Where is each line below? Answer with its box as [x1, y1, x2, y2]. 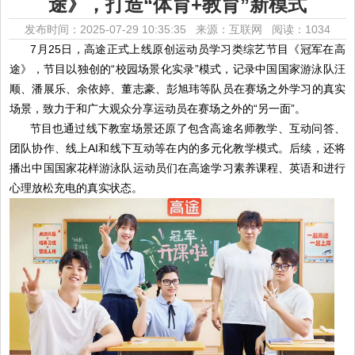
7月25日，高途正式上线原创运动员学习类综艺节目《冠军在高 [10, 43, 345, 55]
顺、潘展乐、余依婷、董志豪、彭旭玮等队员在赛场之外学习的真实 [10, 82, 345, 95]
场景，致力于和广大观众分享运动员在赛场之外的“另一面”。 [10, 102, 307, 115]
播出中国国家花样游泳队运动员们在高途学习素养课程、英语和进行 [10, 162, 345, 174]
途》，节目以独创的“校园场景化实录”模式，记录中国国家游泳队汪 [10, 63, 345, 75]
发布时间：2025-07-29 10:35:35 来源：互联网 [25, 23, 272, 36]
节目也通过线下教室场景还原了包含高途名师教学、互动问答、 [29, 122, 345, 135]
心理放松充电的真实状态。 [10, 181, 143, 194]
